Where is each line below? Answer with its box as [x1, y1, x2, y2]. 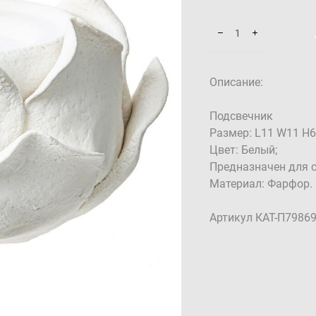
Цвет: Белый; [209, 142, 277, 157]
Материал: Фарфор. [209, 176, 312, 191]
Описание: [209, 74, 263, 90]
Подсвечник [209, 108, 273, 123]
